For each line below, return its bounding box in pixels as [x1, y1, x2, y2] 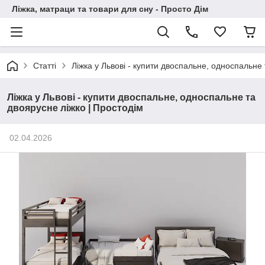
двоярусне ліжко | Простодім [7, 103, 143, 113]
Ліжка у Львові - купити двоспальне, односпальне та [7, 92, 256, 102]
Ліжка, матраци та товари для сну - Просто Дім [12, 4, 208, 14]
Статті [33, 61, 56, 70]
